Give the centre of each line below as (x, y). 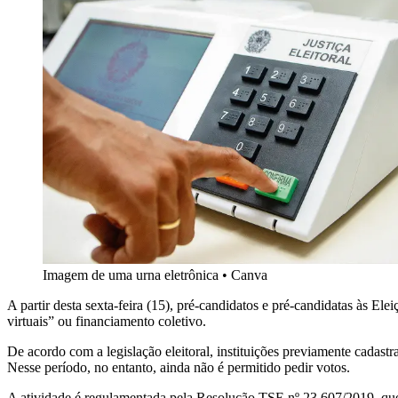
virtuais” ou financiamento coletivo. (107, 322)
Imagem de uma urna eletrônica (131, 275)
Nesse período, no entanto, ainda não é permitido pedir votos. (179, 368)
